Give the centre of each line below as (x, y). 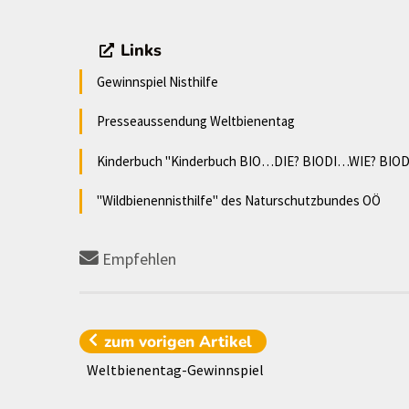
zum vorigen (152, 341)
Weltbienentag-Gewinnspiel (175, 370)
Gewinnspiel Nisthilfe (157, 81)
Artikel (226, 341)
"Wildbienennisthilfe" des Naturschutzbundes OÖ (239, 201)
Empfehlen (139, 259)
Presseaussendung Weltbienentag (196, 121)
